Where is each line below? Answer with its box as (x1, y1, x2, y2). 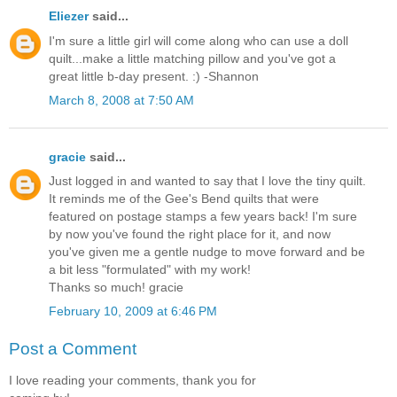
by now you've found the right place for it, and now (49, 227, 331, 242)
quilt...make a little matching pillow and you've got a (49, 51, 336, 66)
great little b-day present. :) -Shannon (49, 68, 259, 83)
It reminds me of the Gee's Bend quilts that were (49, 191, 319, 206)
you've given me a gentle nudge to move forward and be (49, 245, 365, 260)
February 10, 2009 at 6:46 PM (49, 304, 217, 319)
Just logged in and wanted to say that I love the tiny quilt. (49, 174, 366, 189)
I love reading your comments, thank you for (9, 373, 256, 388)
